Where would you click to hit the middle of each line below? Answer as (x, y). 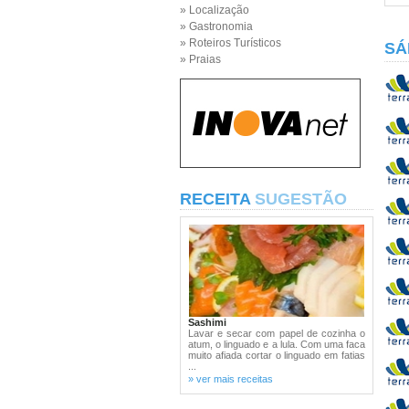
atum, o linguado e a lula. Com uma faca (277, 344)
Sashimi (207, 322)
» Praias (200, 59)
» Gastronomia (216, 26)
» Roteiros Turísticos (231, 43)
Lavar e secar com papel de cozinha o (277, 333)
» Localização (215, 10)
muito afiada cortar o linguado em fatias (277, 355)
